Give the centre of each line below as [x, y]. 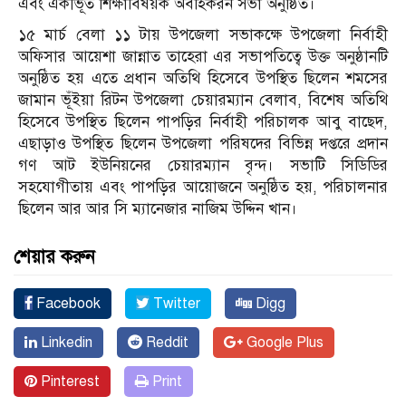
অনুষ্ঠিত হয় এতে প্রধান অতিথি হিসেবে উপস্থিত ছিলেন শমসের [203, 79]
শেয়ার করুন [54, 257]
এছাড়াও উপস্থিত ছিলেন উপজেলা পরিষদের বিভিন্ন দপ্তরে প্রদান [203, 144]
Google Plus [283, 343]
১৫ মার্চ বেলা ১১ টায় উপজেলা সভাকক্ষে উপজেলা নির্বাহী [203, 35]
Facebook [67, 304]
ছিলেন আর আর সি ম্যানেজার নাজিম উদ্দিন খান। [158, 209]
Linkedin [65, 343]
